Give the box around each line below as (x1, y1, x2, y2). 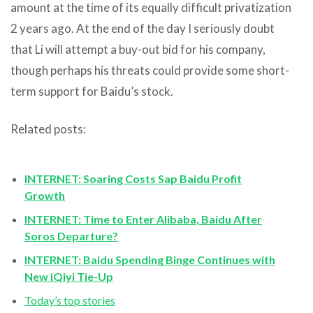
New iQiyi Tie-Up (24, 269, 113, 283)
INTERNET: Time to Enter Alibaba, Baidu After (24, 212, 262, 226)
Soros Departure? (24, 228, 118, 242)
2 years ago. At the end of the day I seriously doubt (10, 20, 275, 36)
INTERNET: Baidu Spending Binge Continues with (24, 252, 275, 266)
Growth (24, 188, 65, 202)
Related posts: (10, 121, 86, 136)
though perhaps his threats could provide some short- (10, 62, 289, 78)
